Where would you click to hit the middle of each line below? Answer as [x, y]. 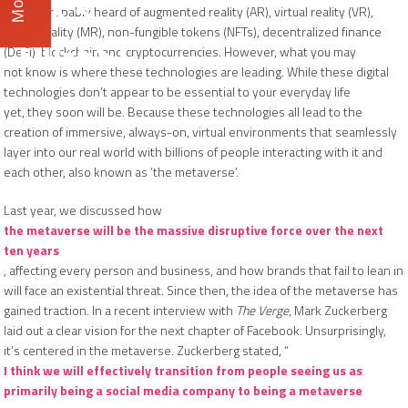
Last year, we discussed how [84, 210]
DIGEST [75, 55]
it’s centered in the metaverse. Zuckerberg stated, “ [146, 350]
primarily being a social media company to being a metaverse [183, 390]
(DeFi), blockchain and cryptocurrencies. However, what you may [180, 51]
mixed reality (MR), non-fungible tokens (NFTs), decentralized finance [193, 31]
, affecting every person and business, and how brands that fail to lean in [204, 270]
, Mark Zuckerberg [338, 310]
